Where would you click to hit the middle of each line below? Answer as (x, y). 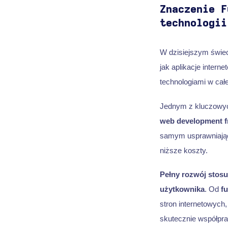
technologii (193, 23)
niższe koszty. (183, 150)
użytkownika (182, 189)
